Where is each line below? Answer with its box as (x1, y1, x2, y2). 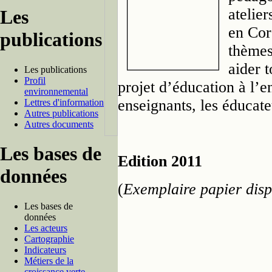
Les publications (24, 64, 87, 75)
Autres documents (24, 118, 93, 129)
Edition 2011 (118, 152, 202, 170)
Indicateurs (24, 244, 66, 255)
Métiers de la (24, 255, 73, 266)
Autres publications (24, 107, 98, 118)
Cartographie (24, 233, 74, 244)
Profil (24, 75, 46, 86)
